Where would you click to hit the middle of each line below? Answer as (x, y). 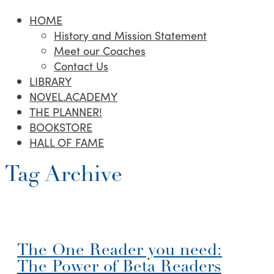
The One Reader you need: (120, 251)
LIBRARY (50, 81)
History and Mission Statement (130, 35)
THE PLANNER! (66, 112)
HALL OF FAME (67, 143)
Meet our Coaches (100, 51)
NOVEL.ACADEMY (73, 97)
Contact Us (81, 66)
